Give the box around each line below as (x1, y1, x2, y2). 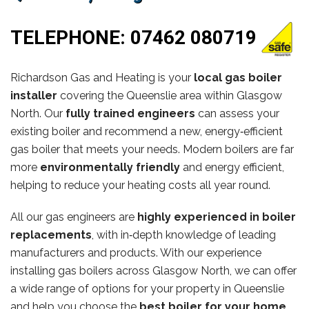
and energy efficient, (180, 160, 284, 174)
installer (10, 88, 57, 102)
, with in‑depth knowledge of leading (92, 228, 276, 241)
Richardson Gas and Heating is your (10, 70, 194, 84)
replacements (10, 228, 92, 241)
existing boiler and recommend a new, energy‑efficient (10, 124, 283, 138)
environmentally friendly (40, 160, 180, 174)
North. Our (10, 106, 66, 120)
